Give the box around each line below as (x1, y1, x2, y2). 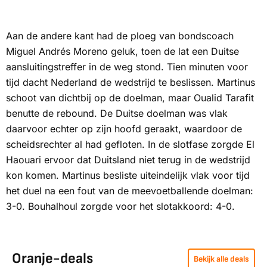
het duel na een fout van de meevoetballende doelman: (6, 185, 253, 197)
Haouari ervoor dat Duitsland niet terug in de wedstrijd (6, 154, 250, 166)
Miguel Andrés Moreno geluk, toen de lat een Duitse (6, 45, 239, 58)
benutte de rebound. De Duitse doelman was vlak (6, 107, 228, 120)
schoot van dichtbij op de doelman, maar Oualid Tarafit (6, 92, 254, 104)
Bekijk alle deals (194, 254, 249, 265)
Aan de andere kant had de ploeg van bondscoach (6, 30, 234, 42)
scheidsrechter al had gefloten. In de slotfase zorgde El (6, 138, 254, 151)
